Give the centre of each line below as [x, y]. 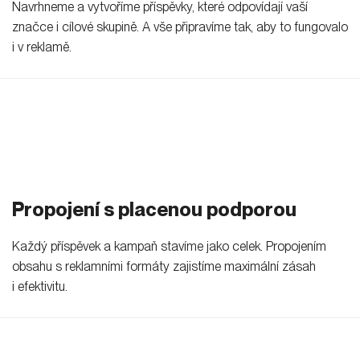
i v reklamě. [42, 47]
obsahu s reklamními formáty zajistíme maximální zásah [164, 267]
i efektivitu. [40, 287]
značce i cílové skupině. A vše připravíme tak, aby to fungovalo [180, 27]
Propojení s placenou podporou [154, 210]
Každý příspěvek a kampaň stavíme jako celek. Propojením [169, 247]
